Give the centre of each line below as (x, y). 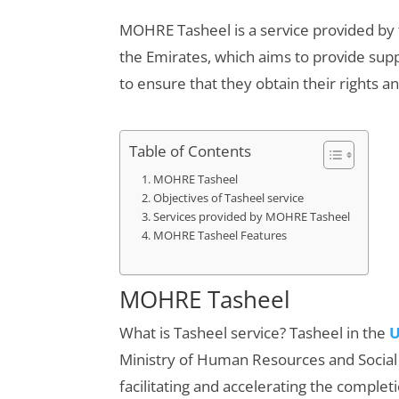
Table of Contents (191, 151)
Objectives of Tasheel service (228, 198)
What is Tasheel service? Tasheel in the (255, 332)
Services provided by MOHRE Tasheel (251, 216)
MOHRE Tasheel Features (220, 235)
